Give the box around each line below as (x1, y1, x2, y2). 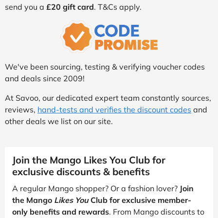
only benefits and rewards (12, 206, 109, 217)
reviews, (5, 104, 37, 114)
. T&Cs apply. (94, 2, 142, 12)
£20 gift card (46, 2, 94, 12)
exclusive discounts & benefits (12, 165, 150, 178)
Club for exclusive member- (89, 195, 191, 205)
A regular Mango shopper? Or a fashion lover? (12, 183, 180, 193)
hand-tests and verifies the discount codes (37, 104, 191, 114)
